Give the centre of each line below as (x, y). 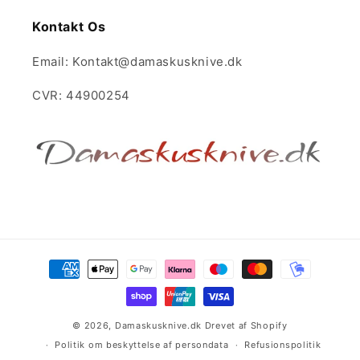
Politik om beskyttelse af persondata (142, 345)
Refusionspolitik (283, 345)
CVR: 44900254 (81, 96)
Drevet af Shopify (246, 325)
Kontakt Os (69, 27)
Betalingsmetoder (82, 262)
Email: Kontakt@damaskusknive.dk (137, 62)
